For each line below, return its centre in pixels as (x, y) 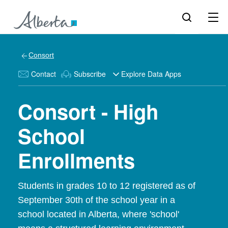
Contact (44, 74)
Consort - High (88, 111)
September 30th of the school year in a (96, 200)
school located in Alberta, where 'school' (98, 214)
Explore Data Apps (151, 74)
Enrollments (76, 160)
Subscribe (90, 74)
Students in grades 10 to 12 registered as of (107, 186)
